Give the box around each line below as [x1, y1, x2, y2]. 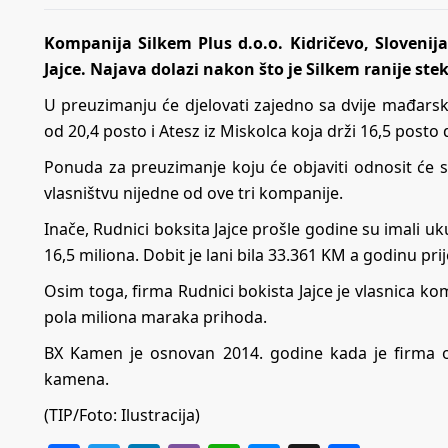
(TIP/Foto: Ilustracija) [44, 403, 200, 426]
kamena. [44, 367, 109, 390]
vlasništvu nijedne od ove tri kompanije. [44, 181, 343, 204]
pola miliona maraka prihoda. [44, 305, 267, 328]
